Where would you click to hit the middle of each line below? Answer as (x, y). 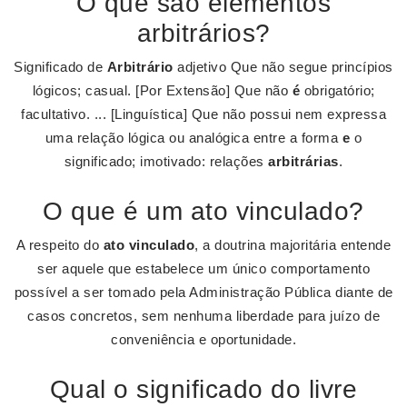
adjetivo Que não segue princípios (283, 67)
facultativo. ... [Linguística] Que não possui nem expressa (203, 114)
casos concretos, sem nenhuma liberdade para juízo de (203, 316)
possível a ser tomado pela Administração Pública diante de (203, 292)
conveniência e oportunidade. (203, 339)
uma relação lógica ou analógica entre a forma (194, 138)
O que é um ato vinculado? (203, 211)
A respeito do (60, 245)
